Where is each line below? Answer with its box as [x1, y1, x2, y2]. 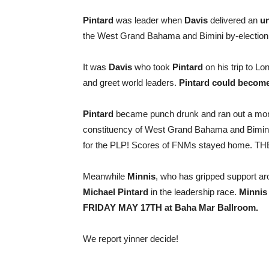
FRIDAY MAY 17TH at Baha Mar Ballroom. [83, 202, 258, 213]
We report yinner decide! [83, 234, 178, 244]
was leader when [113, 15, 184, 25]
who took [132, 62, 172, 72]
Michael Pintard [83, 187, 148, 197]
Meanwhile [83, 171, 127, 181]
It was [83, 62, 109, 72]
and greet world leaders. [83, 77, 179, 88]
